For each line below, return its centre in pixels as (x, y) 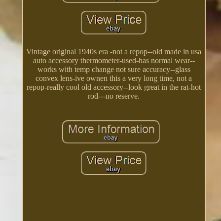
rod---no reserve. (114, 96)
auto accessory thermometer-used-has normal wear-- (114, 60)
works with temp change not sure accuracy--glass (114, 69)
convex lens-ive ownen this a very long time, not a (114, 78)
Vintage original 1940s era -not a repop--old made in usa (114, 51)
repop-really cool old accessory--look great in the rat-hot (114, 87)
